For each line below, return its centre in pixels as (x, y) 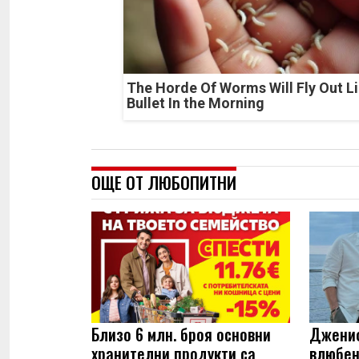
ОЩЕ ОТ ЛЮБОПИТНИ (164, 182)
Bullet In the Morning (196, 103)
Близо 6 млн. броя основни (181, 334)
